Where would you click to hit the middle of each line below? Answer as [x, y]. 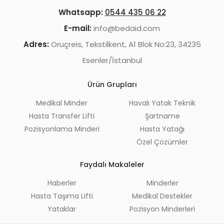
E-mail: [78, 28]
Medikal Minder [62, 103]
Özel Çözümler [162, 142]
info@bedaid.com [126, 28]
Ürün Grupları [112, 84]
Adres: [36, 44]
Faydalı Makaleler [112, 164]
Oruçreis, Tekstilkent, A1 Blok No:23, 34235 [125, 44]
